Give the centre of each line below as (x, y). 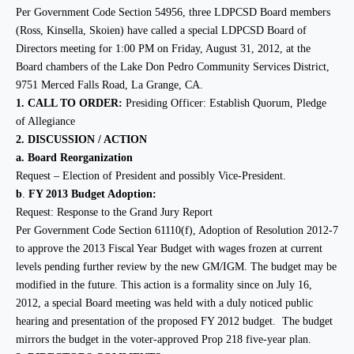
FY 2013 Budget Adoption (90, 194)
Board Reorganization (80, 158)
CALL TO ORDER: (75, 103)
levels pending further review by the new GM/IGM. (133, 267)
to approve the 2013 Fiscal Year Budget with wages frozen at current (169, 249)
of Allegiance (45, 121)
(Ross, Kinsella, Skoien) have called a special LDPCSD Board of (161, 30)
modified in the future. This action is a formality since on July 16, (164, 285)
